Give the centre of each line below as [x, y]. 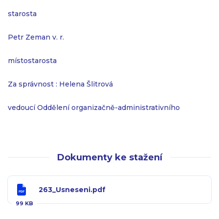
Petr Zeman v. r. [36, 37]
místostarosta [32, 61]
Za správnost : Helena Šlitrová [60, 84]
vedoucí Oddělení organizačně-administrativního [94, 108]
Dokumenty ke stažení [109, 157]
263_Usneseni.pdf [72, 190]
